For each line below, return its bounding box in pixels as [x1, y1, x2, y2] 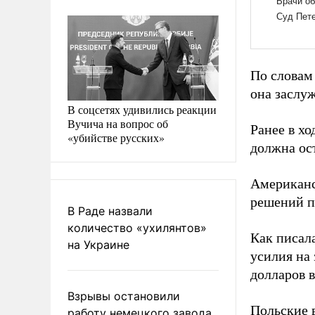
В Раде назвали [67, 203, 153, 218]
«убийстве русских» [67, 129, 165, 145]
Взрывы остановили [67, 288, 180, 303]
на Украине [67, 237, 129, 252]
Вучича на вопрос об [67, 115, 168, 131]
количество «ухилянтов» [67, 220, 207, 235]
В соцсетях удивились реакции [67, 101, 217, 117]
